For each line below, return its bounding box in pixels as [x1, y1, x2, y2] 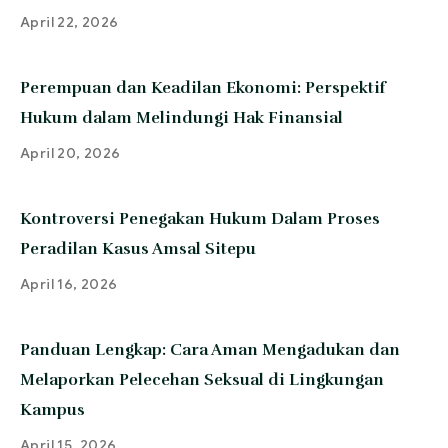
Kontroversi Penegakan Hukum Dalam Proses [20, 208, 380, 229]
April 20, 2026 [20, 143, 121, 162]
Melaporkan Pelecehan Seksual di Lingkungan [20, 369, 384, 390]
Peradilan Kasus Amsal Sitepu [20, 238, 256, 259]
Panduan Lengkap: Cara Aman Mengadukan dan [20, 339, 400, 360]
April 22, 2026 [20, 12, 119, 31]
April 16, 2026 [20, 274, 118, 293]
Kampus [20, 399, 85, 420]
